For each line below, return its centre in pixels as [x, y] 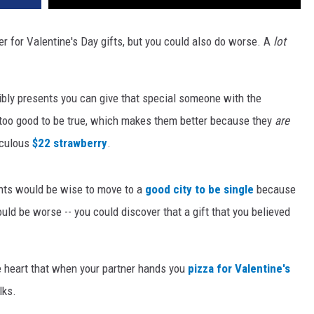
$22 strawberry [70, 143]
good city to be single [199, 190]
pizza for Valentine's [239, 269]
